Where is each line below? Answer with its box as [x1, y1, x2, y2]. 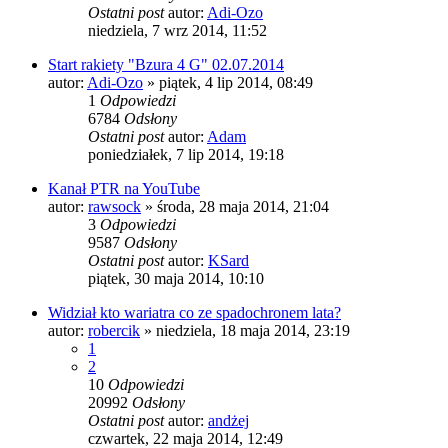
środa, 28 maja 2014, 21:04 [157, 197, 329, 215]
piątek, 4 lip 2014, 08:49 [159, 73, 313, 91]
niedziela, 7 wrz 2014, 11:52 [88, 21, 267, 39]
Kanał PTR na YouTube [48, 179, 200, 197]
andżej [208, 411, 249, 429]
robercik [88, 321, 140, 339]
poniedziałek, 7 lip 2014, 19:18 [88, 145, 284, 163]
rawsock [88, 197, 141, 215]
